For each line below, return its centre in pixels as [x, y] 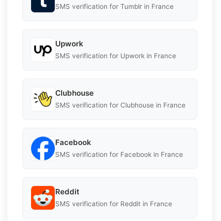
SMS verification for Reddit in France [114, 204]
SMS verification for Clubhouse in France [120, 105]
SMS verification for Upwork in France [116, 56]
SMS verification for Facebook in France [119, 155]
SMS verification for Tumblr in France [114, 7]
